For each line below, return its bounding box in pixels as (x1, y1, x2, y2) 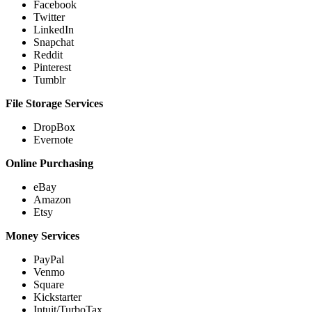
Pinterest (33, 61, 71, 73)
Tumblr (33, 73, 65, 86)
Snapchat (33, 36, 74, 48)
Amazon (33, 193, 71, 205)
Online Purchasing (6, 157, 93, 169)
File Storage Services (6, 97, 106, 109)
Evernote (33, 133, 73, 146)
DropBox (33, 120, 75, 133)
